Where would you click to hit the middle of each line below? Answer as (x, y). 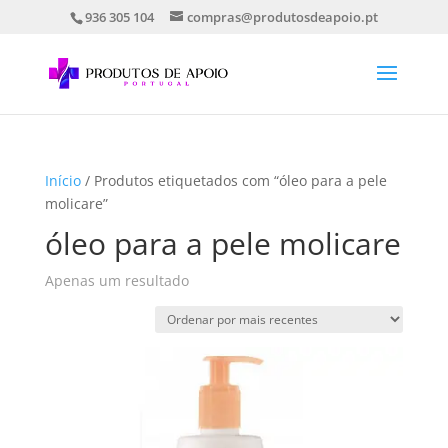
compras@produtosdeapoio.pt (282, 16)
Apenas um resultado (116, 280)
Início (62, 180)
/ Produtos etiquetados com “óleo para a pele (233, 180)
